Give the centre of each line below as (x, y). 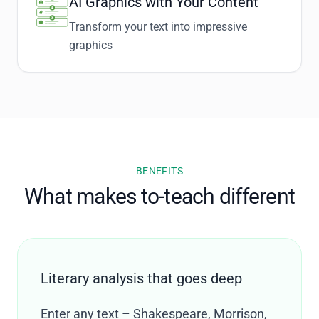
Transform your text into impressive (158, 27)
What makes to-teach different (159, 196)
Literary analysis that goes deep (141, 278)
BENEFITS (159, 171)
